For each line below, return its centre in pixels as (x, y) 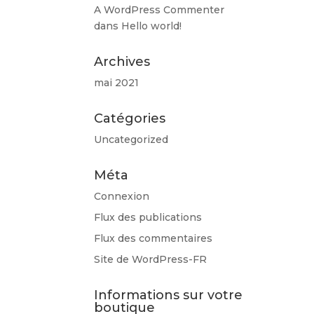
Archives (122, 61)
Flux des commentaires (153, 238)
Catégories (130, 118)
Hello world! (152, 26)
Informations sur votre (169, 295)
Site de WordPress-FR (151, 259)
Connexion (122, 196)
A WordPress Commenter (159, 9)
